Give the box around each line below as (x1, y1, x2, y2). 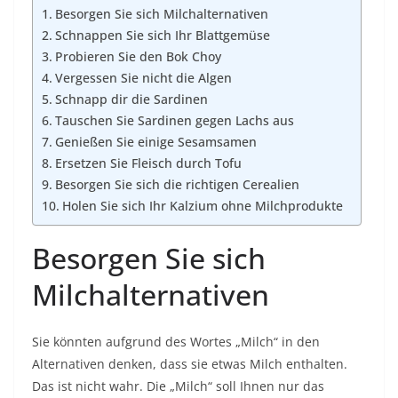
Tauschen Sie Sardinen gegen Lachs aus (54, 112, 294, 130)
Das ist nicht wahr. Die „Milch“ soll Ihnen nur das (32, 378, 324, 394)
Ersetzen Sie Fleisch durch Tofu (54, 155, 242, 172)
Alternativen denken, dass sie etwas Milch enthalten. (32, 355, 347, 372)
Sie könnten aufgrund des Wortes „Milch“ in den (32, 333, 320, 350)
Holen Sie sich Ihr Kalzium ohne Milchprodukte (61, 197, 343, 215)
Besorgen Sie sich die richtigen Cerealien (54, 176, 299, 194)
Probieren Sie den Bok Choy (54, 48, 221, 66)
